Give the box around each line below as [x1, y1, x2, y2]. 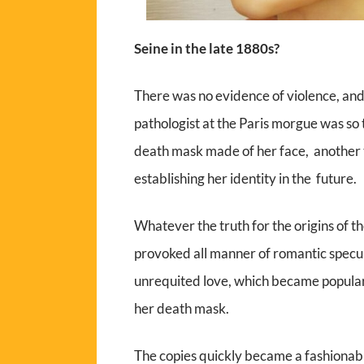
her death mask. [134, 300, 230, 318]
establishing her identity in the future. [134, 170, 357, 188]
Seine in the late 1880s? [134, 40, 283, 58]
